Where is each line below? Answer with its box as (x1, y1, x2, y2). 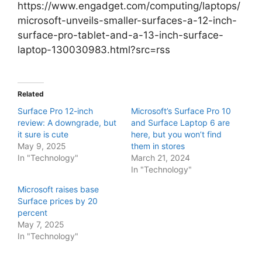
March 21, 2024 (131, 152, 190, 163)
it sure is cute (18, 129, 68, 139)
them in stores (131, 140, 185, 151)
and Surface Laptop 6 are (131, 117, 230, 127)
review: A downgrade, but (18, 117, 116, 127)
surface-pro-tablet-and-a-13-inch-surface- (18, 29, 223, 41)
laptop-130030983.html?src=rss (18, 44, 173, 56)
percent (18, 207, 47, 218)
